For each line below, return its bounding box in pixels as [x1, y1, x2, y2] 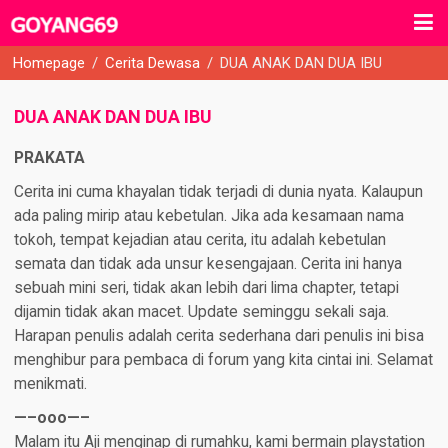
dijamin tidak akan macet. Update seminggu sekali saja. [13, 303, 389, 322]
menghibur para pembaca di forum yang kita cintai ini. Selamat [13, 351, 433, 370]
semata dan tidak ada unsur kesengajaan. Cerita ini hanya [13, 255, 402, 274]
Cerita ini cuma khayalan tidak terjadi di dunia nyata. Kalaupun [13, 183, 423, 202]
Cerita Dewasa [105, 53, 201, 72]
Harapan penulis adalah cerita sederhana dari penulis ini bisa [13, 327, 424, 346]
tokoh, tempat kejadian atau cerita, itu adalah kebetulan [13, 231, 386, 250]
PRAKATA [13, 149, 85, 168]
